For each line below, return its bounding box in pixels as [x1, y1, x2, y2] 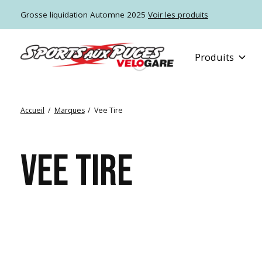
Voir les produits [148, 9, 208, 20]
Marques [54, 105, 85, 116]
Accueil [20, 105, 44, 116]
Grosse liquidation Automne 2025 [20, 9, 148, 20]
